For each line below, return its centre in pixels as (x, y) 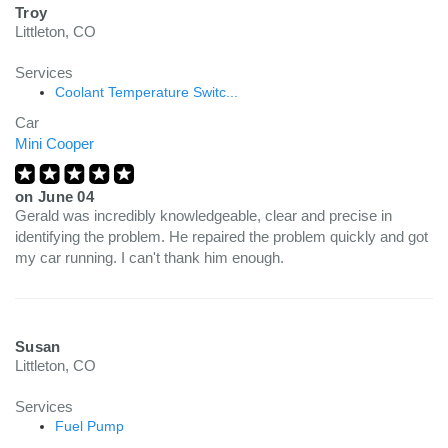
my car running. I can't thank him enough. (149, 257)
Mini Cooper (54, 143)
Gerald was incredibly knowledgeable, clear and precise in (203, 215)
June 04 (66, 196)
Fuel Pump (89, 426)
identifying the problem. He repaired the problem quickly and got (221, 236)
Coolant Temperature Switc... (146, 92)
